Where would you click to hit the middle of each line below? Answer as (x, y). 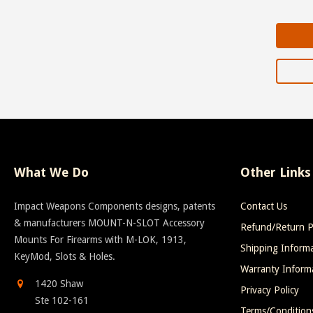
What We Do (51, 172)
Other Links (276, 172)
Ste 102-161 (62, 300)
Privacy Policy (270, 290)
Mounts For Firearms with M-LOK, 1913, (100, 239)
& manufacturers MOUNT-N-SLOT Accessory (109, 223)
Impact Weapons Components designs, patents (115, 206)
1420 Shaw (59, 283)
